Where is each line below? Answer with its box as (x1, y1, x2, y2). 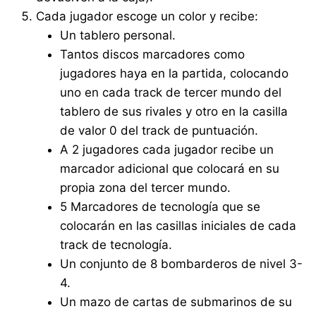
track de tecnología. (60, 237, 173, 252)
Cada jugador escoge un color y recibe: (36, 8, 259, 23)
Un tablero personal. (60, 28, 176, 42)
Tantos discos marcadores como (60, 47, 245, 61)
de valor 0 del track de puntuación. (60, 123, 259, 138)
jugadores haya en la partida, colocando (60, 66, 289, 80)
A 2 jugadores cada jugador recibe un (60, 142, 274, 157)
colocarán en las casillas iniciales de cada (60, 218, 297, 233)
